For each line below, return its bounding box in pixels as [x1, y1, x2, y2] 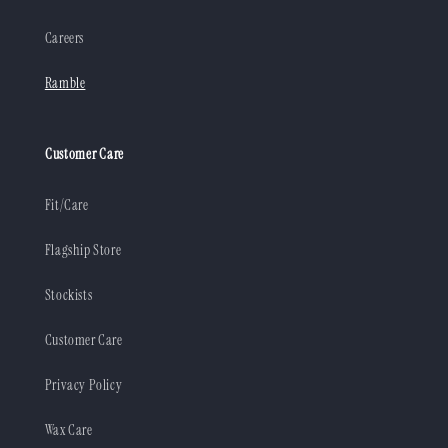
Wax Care [44, 421, 93, 440]
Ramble [44, 74, 86, 93]
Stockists [44, 286, 93, 305]
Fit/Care [44, 196, 89, 215]
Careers [44, 29, 84, 48]
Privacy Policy [44, 376, 123, 395]
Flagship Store [44, 241, 122, 260]
